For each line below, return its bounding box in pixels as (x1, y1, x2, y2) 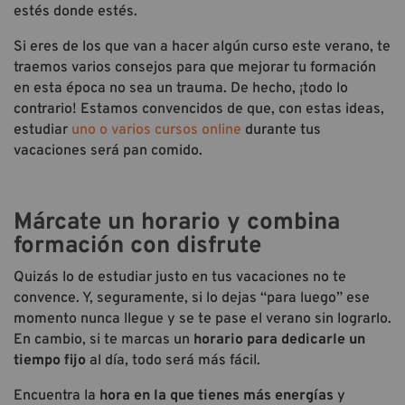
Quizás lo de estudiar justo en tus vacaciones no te (14, 268, 346, 287)
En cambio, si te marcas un (14, 330, 190, 349)
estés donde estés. (14, 2, 137, 21)
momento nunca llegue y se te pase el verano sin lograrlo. (14, 309, 391, 328)
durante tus (241, 120, 321, 139)
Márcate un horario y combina (14, 207, 340, 238)
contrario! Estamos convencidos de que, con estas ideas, (14, 99, 384, 118)
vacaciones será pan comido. (14, 141, 202, 160)
